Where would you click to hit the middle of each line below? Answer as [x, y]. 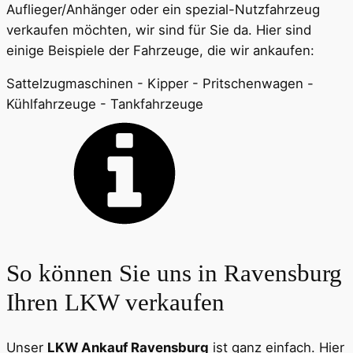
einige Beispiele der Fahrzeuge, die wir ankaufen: [160, 50]
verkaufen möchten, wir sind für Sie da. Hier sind [159, 30]
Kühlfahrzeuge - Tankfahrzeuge [105, 104]
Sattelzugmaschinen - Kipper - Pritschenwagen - [160, 84]
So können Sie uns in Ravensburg [174, 273]
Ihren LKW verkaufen [115, 303]
